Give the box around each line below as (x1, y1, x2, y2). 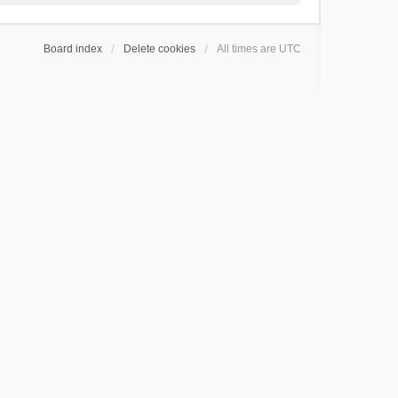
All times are (217, 43, 279, 55)
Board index (44, 43, 102, 55)
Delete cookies (123, 43, 195, 55)
